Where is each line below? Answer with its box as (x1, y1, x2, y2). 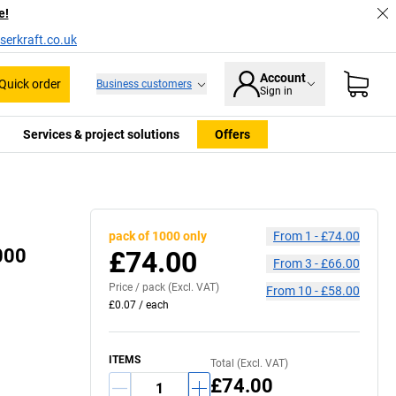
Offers (214, 126, 250, 141)
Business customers (96, 78, 192, 91)
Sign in (260, 85, 293, 98)
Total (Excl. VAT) (210, 356, 288, 369)
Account (260, 71, 306, 86)
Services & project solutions (22, 126, 179, 141)
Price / (109, 280, 142, 293)
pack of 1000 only (109, 228, 207, 243)
